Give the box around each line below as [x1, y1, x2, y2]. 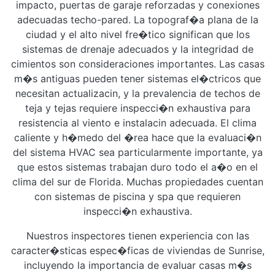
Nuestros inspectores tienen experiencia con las [26, 230, 249, 242]
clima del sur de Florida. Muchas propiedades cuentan [12, 176, 263, 188]
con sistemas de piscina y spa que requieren [34, 190, 241, 203]
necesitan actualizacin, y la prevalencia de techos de [15, 87, 260, 99]
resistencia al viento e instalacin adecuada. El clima [18, 117, 257, 129]
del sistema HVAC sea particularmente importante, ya [12, 146, 263, 158]
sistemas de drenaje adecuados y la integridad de [21, 43, 254, 55]
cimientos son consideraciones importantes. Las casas [10, 58, 265, 70]
